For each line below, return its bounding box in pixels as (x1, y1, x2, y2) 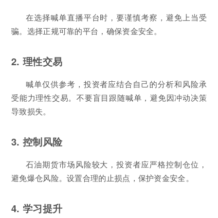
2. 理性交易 (11, 54, 63, 68)
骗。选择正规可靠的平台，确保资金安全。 (11, 25, 162, 36)
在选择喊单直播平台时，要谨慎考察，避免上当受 (26, 11, 207, 23)
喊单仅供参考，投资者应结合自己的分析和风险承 (26, 78, 207, 90)
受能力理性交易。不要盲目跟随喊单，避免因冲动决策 (11, 91, 207, 103)
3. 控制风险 (11, 134, 63, 148)
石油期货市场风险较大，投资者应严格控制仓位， (26, 158, 207, 170)
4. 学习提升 (11, 200, 63, 215)
